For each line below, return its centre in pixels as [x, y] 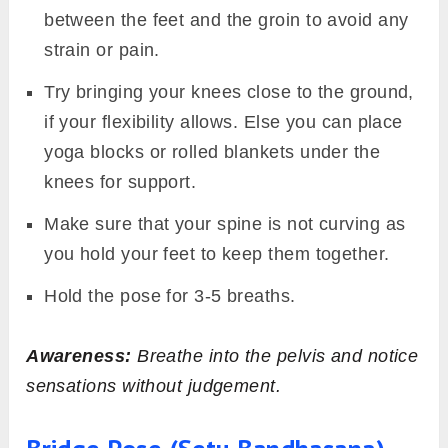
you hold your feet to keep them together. [220, 253]
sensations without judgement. [154, 385]
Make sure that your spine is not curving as [225, 223]
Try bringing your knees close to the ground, [229, 91]
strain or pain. [102, 49]
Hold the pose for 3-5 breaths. [170, 295]
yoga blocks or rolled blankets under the [212, 151]
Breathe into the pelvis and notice [275, 355]
